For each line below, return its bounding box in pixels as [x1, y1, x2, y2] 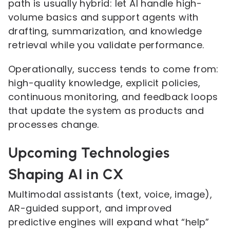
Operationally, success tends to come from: [8, 63, 219, 75]
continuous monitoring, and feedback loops [8, 90, 218, 103]
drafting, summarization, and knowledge [8, 25, 202, 37]
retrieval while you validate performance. [8, 39, 204, 51]
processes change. [8, 118, 99, 131]
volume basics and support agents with [8, 11, 199, 24]
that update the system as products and [8, 104, 204, 117]
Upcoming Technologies [8, 144, 170, 161]
